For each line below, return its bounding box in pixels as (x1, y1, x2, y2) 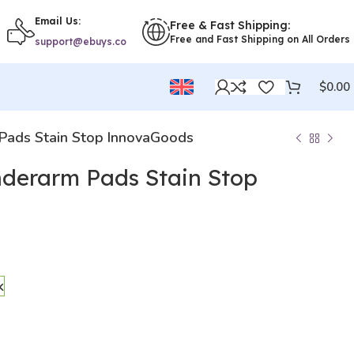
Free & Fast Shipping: (170, 17, 290, 32)
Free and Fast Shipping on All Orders (170, 32, 350, 45)
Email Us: (35, 15, 81, 27)
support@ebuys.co (35, 36, 126, 47)
